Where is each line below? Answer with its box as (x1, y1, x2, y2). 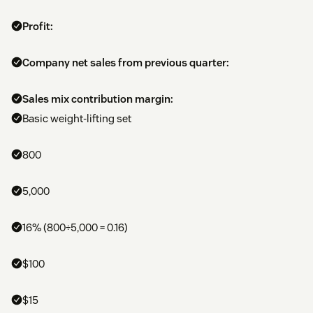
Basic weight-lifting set (22, 112, 131, 126)
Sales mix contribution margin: (22, 92, 173, 106)
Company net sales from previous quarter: (22, 56, 229, 70)
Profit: (22, 20, 53, 34)
